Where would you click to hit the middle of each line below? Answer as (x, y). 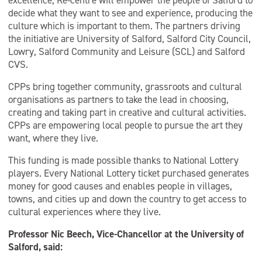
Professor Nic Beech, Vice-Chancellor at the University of (126, 234)
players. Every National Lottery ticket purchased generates (129, 173)
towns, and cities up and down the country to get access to (127, 199)
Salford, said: (35, 247)
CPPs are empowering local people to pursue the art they (125, 125)
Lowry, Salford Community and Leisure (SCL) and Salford (127, 51)
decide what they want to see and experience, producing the (130, 13)
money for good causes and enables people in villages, (120, 186)
